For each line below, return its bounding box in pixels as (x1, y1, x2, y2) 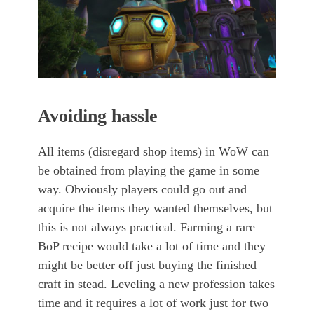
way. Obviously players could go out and (38, 182, 247, 197)
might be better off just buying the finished (38, 258, 257, 273)
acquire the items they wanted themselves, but (38, 201, 273, 216)
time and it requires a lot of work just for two (38, 296, 268, 310)
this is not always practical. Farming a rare (38, 220, 255, 235)
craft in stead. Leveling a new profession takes (38, 277, 275, 292)
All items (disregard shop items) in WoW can (38, 144, 269, 159)
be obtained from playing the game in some (38, 163, 259, 178)
